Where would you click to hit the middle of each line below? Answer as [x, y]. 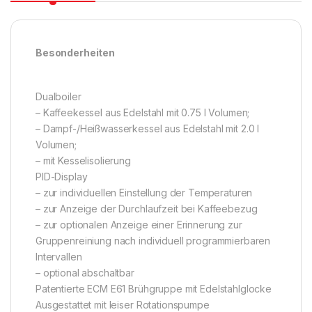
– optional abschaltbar [85, 273]
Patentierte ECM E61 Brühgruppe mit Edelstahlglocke [154, 289]
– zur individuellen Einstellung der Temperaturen [144, 193]
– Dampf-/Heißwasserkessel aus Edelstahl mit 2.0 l [148, 129]
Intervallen [59, 257]
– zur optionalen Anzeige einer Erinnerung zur [139, 225]
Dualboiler [58, 97]
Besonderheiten [76, 53]
